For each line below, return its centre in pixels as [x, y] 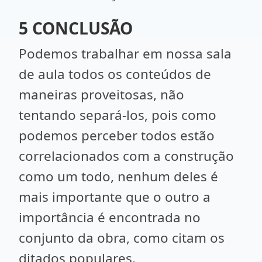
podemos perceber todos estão [117, 135]
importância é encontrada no [110, 217]
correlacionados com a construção [126, 156]
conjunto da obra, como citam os [122, 238]
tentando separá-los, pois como [118, 115]
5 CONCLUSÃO [76, 28]
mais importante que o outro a [115, 197]
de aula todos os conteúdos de [115, 74]
